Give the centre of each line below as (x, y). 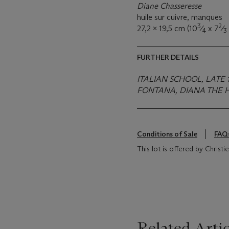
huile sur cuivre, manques (180, 17)
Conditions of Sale (167, 134)
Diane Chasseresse (169, 6)
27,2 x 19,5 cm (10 (167, 28)
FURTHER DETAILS (168, 57)
